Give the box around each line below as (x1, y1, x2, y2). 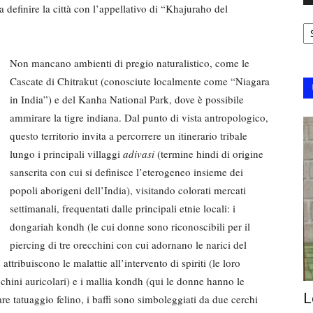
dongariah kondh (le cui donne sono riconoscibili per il (10, 219, 250, 233)
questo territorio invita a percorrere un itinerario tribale (10, 128, 247, 143)
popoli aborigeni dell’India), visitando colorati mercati (10, 182, 246, 197)
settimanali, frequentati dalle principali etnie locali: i (10, 201, 235, 215)
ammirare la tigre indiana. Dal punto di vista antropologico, (10, 110, 268, 124)
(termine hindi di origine (154, 146, 263, 161)
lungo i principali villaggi (10, 146, 123, 161)
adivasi (123, 146, 154, 161)
